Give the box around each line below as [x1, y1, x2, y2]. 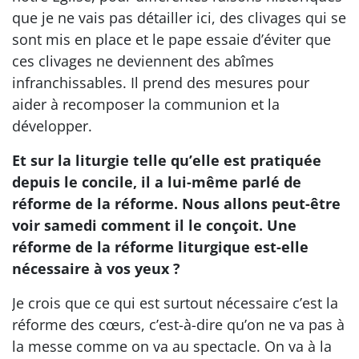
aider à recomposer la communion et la [12, 95, 280, 114]
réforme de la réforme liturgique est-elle [12, 237, 309, 256]
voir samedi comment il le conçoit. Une [12, 216, 296, 235]
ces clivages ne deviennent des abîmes [12, 51, 274, 71]
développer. [12, 116, 92, 135]
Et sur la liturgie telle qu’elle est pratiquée [12, 151, 321, 170]
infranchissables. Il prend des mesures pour [12, 73, 309, 92]
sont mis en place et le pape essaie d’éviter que [12, 30, 331, 49]
